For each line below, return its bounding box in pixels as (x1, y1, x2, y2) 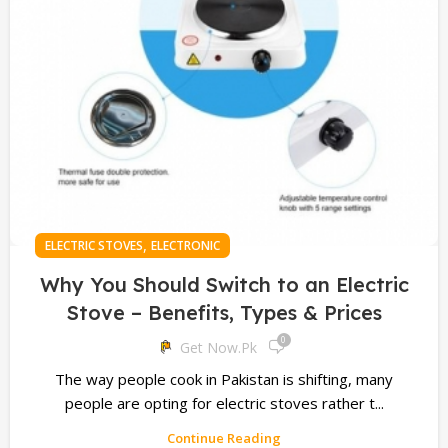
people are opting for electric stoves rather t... (64, 393, 384, 413)
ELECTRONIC (151, 237, 220, 254)
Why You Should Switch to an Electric (39, 272, 409, 297)
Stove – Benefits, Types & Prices (66, 300, 382, 325)
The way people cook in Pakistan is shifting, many (55, 369, 393, 389)
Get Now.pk (179, 337, 257, 357)
